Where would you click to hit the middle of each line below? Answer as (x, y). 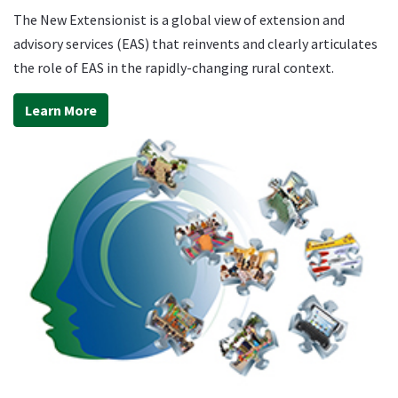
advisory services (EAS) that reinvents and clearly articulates (195, 44)
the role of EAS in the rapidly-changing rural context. (174, 68)
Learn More (61, 111)
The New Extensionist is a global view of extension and (179, 20)
